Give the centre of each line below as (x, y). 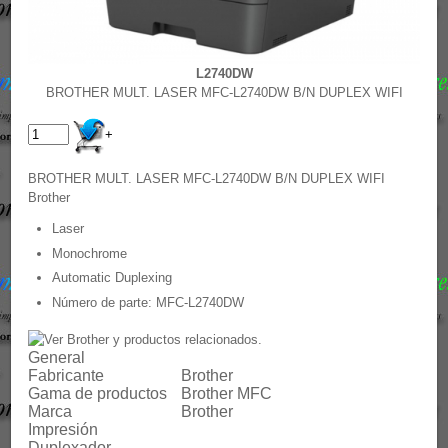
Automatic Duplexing (112, 278)
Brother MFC (227, 393)
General (57, 357)
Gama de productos (98, 393)
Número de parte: (102, 302)
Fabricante (66, 375)
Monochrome (90, 253)
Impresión (63, 429)
